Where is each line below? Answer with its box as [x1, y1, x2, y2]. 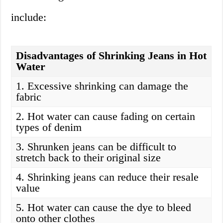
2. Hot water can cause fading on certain [16, 110, 196, 123]
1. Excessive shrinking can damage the [16, 80, 189, 93]
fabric [16, 91, 42, 104]
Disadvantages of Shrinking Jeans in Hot [16, 49, 207, 62]
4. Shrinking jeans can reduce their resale [16, 171, 199, 184]
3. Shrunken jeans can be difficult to [16, 140, 177, 153]
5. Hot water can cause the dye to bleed [16, 201, 192, 214]
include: [11, 11, 47, 24]
